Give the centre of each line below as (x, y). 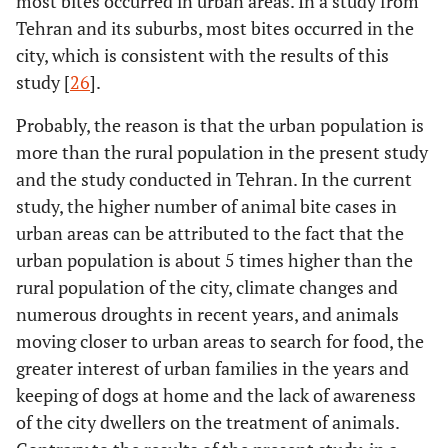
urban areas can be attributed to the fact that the (210, 233)
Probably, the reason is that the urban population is (220, 125)
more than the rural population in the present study (222, 152)
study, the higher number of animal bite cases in (206, 206)
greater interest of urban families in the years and (212, 368)
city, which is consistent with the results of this (202, 55)
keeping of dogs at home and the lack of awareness (216, 395)
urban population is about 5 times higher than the (214, 260)
